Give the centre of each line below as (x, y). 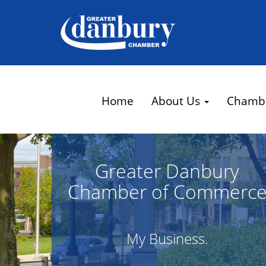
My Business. (167, 238)
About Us (177, 101)
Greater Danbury (167, 171)
